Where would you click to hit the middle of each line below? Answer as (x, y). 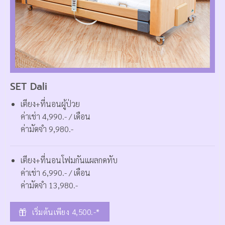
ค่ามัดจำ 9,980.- (48, 129)
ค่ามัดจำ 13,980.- (49, 185)
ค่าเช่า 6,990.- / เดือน (55, 173)
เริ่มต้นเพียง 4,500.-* (66, 211)
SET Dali (28, 86)
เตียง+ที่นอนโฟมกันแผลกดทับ (69, 160)
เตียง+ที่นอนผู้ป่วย (50, 104)
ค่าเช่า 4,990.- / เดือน (55, 117)
